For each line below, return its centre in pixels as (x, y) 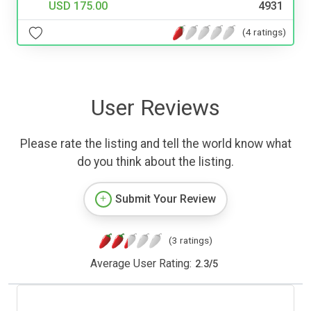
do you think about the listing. (155, 162)
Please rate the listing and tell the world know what (155, 144)
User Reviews (155, 108)
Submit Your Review (166, 199)
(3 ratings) (190, 241)
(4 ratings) (264, 32)
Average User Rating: (141, 264)
